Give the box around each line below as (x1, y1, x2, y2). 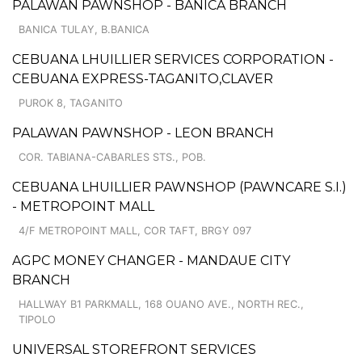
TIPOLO (19, 313, 56, 326)
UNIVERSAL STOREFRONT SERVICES (12, 341, 256, 357)
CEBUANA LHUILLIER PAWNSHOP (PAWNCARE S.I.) (12, 179, 347, 195)
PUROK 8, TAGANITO (19, 96, 123, 109)
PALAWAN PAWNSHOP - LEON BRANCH (12, 124, 274, 141)
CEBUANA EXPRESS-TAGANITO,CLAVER (12, 70, 273, 86)
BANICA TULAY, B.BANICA (19, 23, 149, 36)
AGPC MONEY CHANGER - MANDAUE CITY (12, 252, 290, 268)
